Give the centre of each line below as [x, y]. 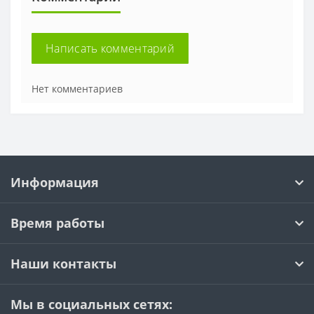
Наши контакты [63, 264]
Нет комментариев [77, 89]
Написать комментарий [110, 49]
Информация [55, 183]
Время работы [57, 223]
